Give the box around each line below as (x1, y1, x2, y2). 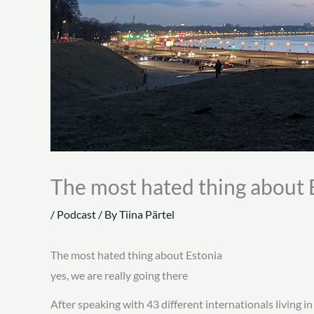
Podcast (57, 207, 96, 221)
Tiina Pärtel (119, 207, 175, 221)
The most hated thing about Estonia (50, 248, 222, 262)
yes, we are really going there (50, 268, 188, 282)
